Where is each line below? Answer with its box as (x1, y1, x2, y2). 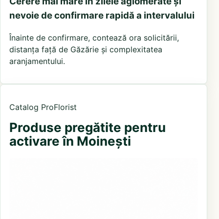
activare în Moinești (9, 133, 131, 149)
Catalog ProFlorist (9, 102, 77, 112)
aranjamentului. (9, 56, 65, 66)
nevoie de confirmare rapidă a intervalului (9, 10, 195, 22)
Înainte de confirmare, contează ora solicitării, (9, 32, 179, 43)
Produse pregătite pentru (9, 119, 166, 135)
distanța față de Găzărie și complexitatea (9, 44, 162, 54)
